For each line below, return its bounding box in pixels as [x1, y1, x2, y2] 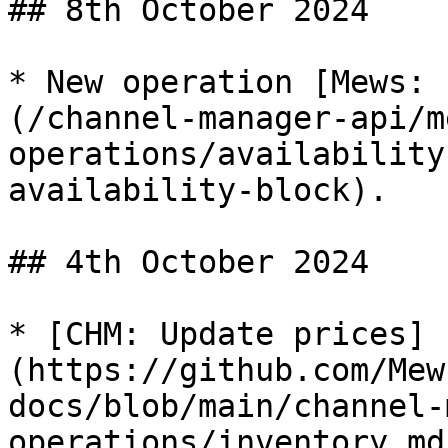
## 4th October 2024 [8, 244, 369, 280]
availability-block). [8, 172, 388, 208]
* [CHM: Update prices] [8, 316, 426, 352]
